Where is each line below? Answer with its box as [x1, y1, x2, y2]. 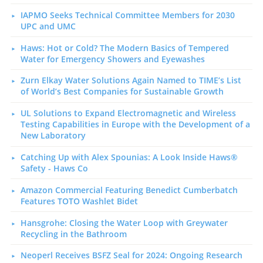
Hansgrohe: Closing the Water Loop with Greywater [20, 217, 228, 228]
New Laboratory [20, 130, 86, 141]
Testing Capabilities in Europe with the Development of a [20, 119, 250, 130]
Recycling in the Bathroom [20, 228, 127, 240]
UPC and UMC [20, 20, 76, 32]
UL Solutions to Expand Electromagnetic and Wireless [20, 107, 236, 119]
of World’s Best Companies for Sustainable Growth [20, 86, 224, 97]
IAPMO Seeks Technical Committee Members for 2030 [20, 9, 235, 21]
